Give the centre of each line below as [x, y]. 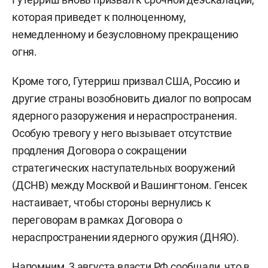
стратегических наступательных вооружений [124, 167]
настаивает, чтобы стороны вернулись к [112, 202]
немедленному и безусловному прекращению [126, 34]
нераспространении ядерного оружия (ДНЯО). [126, 237]
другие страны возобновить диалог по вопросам [132, 98]
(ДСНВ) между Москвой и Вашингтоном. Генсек [130, 185]
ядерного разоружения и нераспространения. [125, 115]
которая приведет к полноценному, [99, 17]
